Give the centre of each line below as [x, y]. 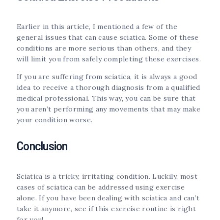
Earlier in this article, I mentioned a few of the [97, 27]
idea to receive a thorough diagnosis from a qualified [109, 88]
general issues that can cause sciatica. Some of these [108, 38]
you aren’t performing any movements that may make [109, 109]
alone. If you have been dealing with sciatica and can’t [108, 198]
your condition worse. [55, 120]
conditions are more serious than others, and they [104, 48]
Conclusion [42, 146]
